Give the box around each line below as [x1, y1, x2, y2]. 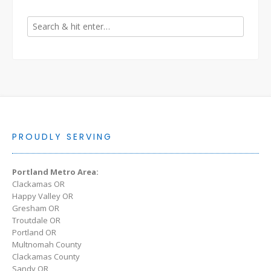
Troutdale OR [12, 215, 60, 226]
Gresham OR [12, 203, 59, 214]
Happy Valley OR [12, 191, 73, 202]
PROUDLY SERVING [12, 131, 113, 143]
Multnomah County [12, 239, 82, 250]
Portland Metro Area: [12, 166, 99, 178]
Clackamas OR [12, 178, 65, 190]
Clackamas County [12, 251, 80, 263]
